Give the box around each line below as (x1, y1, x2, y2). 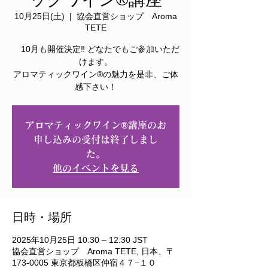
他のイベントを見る (53, 163, 139, 173)
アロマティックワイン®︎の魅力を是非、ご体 (13, 69, 178, 79)
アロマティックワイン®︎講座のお (25, 120, 166, 130)
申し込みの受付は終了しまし (33, 135, 158, 144)
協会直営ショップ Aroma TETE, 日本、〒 (12, 246, 175, 256)
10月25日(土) (14, 11, 65, 21)
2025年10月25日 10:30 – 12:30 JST (12, 235, 148, 245)
